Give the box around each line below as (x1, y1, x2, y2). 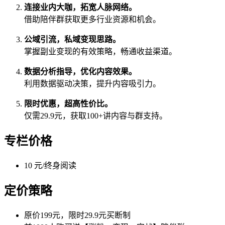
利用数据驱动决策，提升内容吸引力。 (24, 79, 161, 88)
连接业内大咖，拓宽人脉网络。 (24, 3, 137, 12)
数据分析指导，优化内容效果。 (24, 67, 137, 76)
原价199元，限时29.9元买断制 (24, 211, 131, 220)
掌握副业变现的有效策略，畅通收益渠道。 (24, 47, 177, 56)
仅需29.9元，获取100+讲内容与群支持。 (24, 111, 167, 121)
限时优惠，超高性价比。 (24, 99, 113, 108)
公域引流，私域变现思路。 (24, 35, 121, 44)
